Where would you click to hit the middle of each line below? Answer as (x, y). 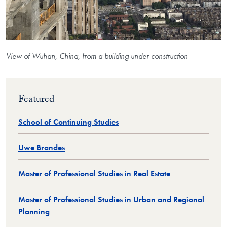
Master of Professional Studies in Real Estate (94, 174)
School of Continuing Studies (68, 122)
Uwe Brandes (42, 148)
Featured (36, 101)
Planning (34, 212)
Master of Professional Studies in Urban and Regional (111, 200)
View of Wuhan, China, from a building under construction (97, 56)
